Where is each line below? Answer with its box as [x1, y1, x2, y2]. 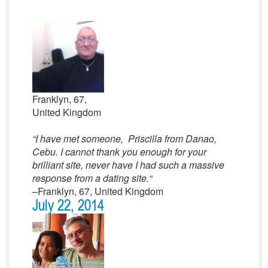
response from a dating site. [32, 171, 149, 185]
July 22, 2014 [32, 198, 104, 214]
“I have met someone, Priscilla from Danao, [32, 132, 217, 145]
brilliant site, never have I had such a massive [32, 158, 224, 172]
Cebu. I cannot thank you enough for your [32, 145, 206, 159]
